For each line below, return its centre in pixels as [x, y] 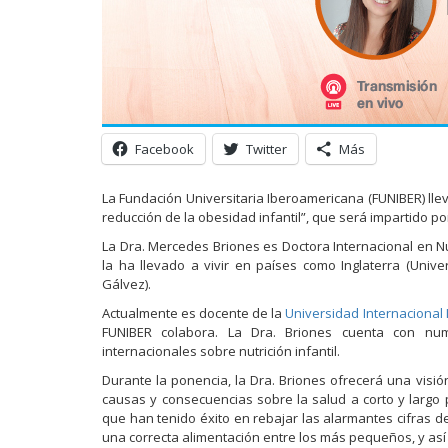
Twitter [266, 148]
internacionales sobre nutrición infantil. [221, 350]
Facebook [164, 148]
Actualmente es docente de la [194, 312]
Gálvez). [126, 283]
